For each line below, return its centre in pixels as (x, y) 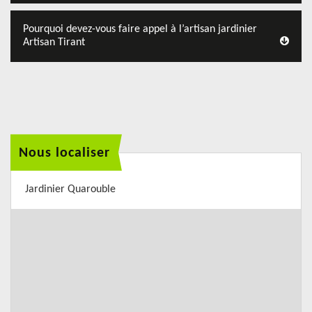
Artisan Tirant (54, 42)
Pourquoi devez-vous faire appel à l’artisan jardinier (140, 29)
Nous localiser (64, 153)
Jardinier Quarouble (70, 189)
